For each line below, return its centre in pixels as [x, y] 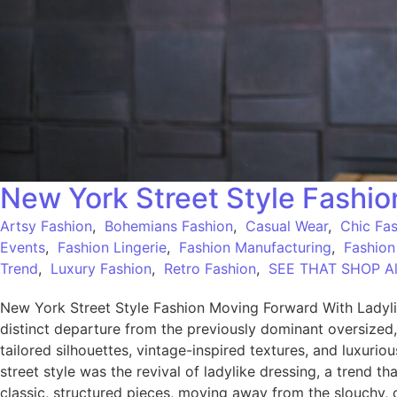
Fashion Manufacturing [255, 247]
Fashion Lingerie [112, 247]
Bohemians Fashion [169, 226]
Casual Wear [287, 226]
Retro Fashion [210, 268]
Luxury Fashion [101, 268]
